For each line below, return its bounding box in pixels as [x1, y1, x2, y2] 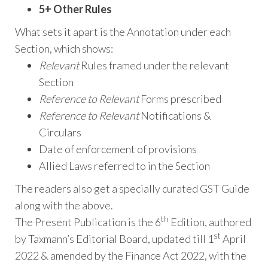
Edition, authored [169, 215, 251, 229]
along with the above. [15, 199, 113, 212]
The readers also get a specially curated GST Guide [15, 182, 249, 196]
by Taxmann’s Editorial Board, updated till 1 [15, 232, 214, 246]
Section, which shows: [15, 42, 113, 56]
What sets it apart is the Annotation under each [15, 25, 231, 39]
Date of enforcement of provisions [39, 142, 197, 156]
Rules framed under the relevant [79, 59, 229, 72]
